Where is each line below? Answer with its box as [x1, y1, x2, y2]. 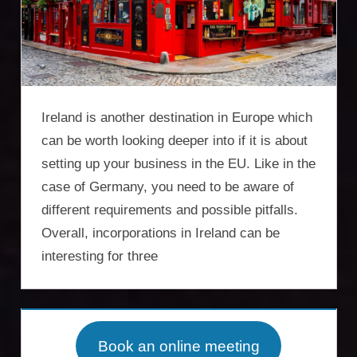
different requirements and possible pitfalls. [41, 202, 298, 218]
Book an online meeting [97, 337, 260, 355]
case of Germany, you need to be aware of [41, 179, 294, 195]
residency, [20, 124, 105, 147]
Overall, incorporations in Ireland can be [41, 226, 280, 241]
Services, [20, 24, 99, 46]
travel [20, 158, 67, 180]
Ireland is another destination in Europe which [41, 110, 312, 126]
